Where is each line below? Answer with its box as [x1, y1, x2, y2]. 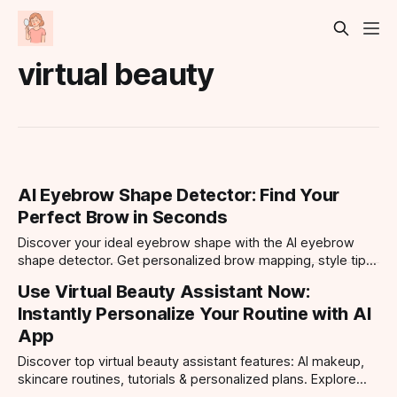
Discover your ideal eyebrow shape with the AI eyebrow [18, 235, 354, 252]
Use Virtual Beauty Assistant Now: [18, 281, 310, 303]
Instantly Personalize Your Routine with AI [18, 303, 371, 325]
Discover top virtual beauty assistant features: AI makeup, [18, 354, 364, 370]
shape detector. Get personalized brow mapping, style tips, [18, 253, 377, 269]
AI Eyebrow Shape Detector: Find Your [18, 184, 339, 206]
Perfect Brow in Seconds [18, 206, 228, 229]
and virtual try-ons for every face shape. [18, 270, 260, 287]
